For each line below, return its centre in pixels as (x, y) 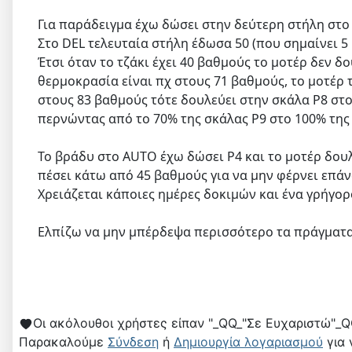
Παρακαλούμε (63, 341)
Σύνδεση (133, 341)
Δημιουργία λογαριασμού (248, 341)
